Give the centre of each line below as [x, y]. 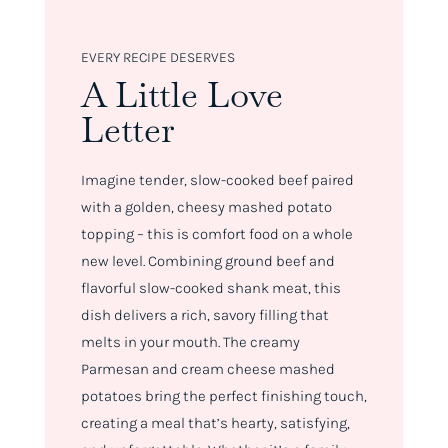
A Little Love [181, 95]
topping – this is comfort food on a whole [216, 234]
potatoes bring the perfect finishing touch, [223, 396]
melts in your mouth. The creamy [190, 342]
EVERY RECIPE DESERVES [157, 58]
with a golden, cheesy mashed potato [206, 207]
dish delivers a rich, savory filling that [204, 315]
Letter [127, 130]
